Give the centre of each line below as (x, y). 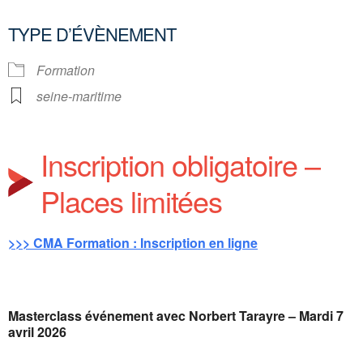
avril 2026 (37, 332)
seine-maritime (79, 96)
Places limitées (131, 201)
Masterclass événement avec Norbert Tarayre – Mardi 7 (176, 316)
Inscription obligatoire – (180, 164)
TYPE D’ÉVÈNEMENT (92, 34)
